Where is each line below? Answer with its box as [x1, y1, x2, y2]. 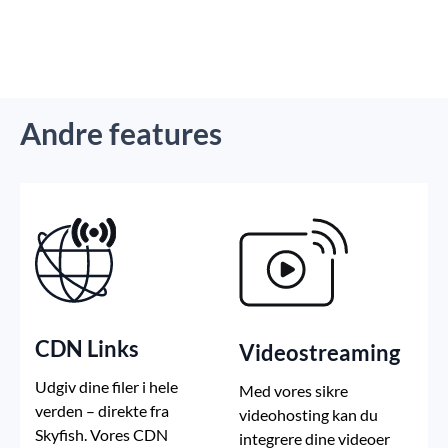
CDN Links [35, 335, 139, 363]
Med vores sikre [239, 381, 348, 401]
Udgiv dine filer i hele [35, 377, 178, 397]
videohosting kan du [239, 405, 378, 425]
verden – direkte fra [35, 401, 169, 421]
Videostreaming [239, 339, 400, 367]
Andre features [20, 115, 222, 152]
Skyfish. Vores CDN [35, 425, 168, 445]
